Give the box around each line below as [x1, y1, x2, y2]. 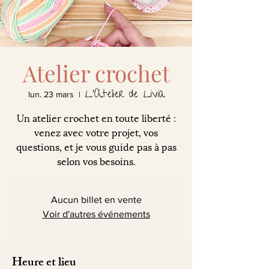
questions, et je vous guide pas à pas [16, 139, 177, 154]
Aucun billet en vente [50, 195, 142, 205]
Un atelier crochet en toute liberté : [16, 110, 176, 125]
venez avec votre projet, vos [34, 124, 158, 139]
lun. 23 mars [28, 89, 74, 99]
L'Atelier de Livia [85, 84, 165, 104]
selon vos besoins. [56, 153, 136, 168]
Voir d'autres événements [42, 209, 150, 219]
